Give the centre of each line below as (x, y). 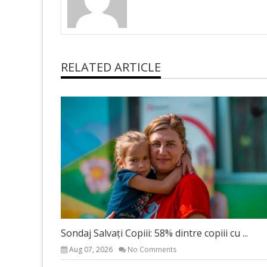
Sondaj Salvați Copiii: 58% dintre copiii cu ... (154, 233)
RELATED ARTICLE (111, 67)
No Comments (152, 249)
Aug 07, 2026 (91, 249)
